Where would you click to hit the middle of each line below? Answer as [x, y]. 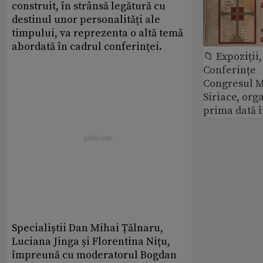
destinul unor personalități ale [86, 20]
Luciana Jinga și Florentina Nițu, [91, 242]
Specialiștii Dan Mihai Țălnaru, [87, 228]
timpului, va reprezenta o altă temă [97, 33]
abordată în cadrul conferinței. [87, 47]
